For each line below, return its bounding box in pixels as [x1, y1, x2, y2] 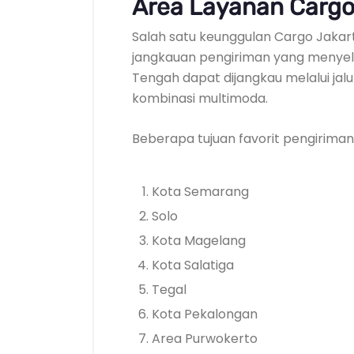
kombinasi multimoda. [132, 89, 268, 107]
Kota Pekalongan [152, 305, 258, 323]
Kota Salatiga [152, 256, 234, 274]
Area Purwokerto [152, 330, 258, 348]
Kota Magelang [152, 232, 246, 250]
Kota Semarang [152, 183, 249, 201]
